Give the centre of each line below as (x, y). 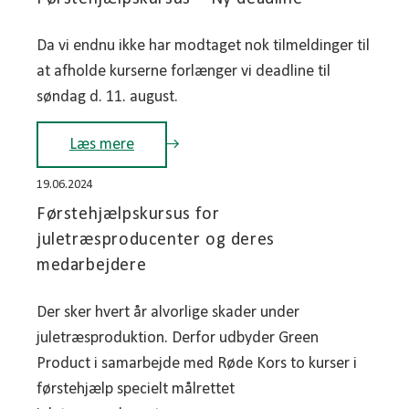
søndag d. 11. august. (107, 97)
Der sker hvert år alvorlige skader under (168, 312)
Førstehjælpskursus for (128, 214)
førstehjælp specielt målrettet (136, 389)
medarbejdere (92, 265)
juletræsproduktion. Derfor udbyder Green (178, 338)
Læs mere (102, 144)
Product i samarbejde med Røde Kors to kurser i (197, 363)
